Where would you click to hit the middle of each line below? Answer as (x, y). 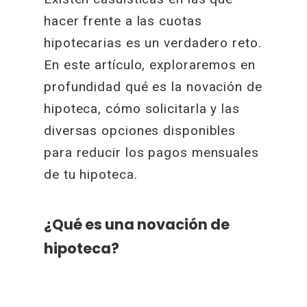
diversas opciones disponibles (140, 131)
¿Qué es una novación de (137, 224)
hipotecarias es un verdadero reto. (153, 43)
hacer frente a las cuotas (123, 21)
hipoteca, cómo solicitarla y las (142, 109)
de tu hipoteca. (91, 174)
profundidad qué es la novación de (153, 87)
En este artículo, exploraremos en (150, 65)
